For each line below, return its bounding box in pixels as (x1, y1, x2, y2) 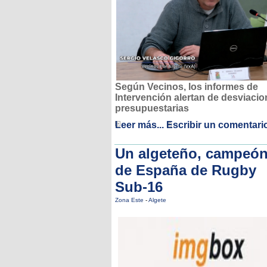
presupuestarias (115, 103, 189, 114)
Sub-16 (115, 179, 163, 195)
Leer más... (115, 120, 164, 131)
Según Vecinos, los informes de (115, 82, 258, 92)
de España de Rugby (115, 162, 256, 178)
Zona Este (115, 197, 145, 203)
